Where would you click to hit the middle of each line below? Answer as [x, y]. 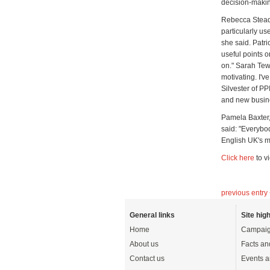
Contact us [147, 259]
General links [152, 215]
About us [144, 244]
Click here [238, 158]
